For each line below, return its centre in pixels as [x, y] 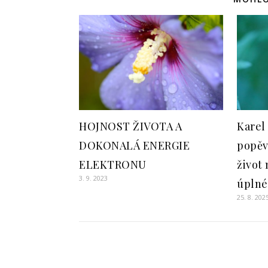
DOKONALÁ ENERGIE [134, 146]
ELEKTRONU [113, 165]
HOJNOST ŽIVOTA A [130, 127]
